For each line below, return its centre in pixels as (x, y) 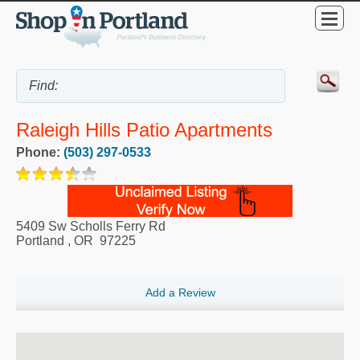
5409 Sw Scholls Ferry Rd (91, 226)
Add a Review (180, 293)
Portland (40, 240)
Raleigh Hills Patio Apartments (144, 129)
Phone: (40, 152)
